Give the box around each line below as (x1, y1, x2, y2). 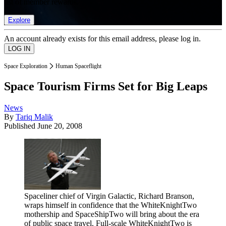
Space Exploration (4, 62, 47, 70)
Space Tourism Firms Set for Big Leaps (4, 80, 207, 93)
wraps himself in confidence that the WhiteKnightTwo (24, 201, 197, 210)
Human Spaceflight (55, 62, 101, 70)
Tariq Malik (16, 112, 53, 122)
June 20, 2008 (37, 122, 82, 131)
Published (4, 122, 37, 131)
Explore (8, 16, 30, 24)
